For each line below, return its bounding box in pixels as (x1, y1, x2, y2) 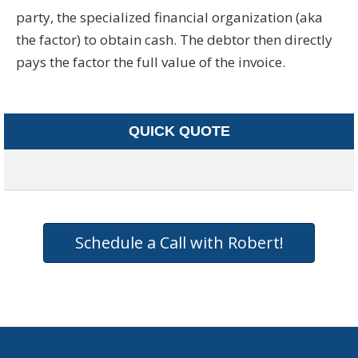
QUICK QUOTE (128, 122, 230, 139)
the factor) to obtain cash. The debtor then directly (16, 30, 332, 49)
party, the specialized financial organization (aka (16, 7, 323, 26)
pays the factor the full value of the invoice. (16, 52, 285, 71)
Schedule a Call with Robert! (74, 231, 284, 253)
